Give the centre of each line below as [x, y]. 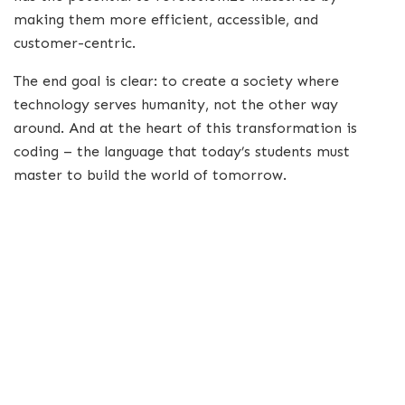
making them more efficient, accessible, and [166, 20]
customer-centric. [75, 43]
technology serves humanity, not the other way [176, 105]
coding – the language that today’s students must [182, 152]
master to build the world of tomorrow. [150, 175]
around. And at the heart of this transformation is [185, 128]
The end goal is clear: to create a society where [176, 81]
